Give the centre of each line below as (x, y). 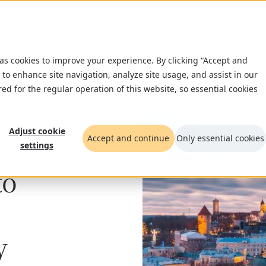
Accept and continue (129, 138)
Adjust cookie (37, 131)
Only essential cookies (220, 138)
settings (37, 145)
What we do (197, 21)
